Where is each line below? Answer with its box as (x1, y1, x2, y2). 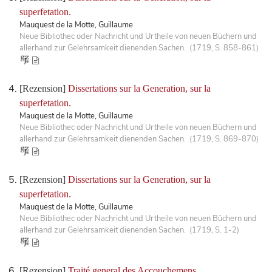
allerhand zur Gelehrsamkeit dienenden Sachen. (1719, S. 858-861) (19, 42, 259, 53)
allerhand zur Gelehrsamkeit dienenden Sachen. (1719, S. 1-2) (19, 224, 239, 236)
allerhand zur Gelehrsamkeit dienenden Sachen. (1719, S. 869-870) (19, 133, 259, 144)
